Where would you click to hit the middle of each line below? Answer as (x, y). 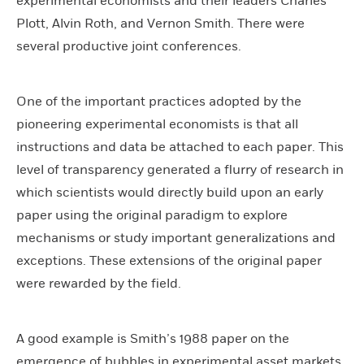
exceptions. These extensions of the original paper (169, 260)
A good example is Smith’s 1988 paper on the (153, 338)
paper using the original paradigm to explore (152, 215)
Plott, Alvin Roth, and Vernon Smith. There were (160, 23)
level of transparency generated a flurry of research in (180, 169)
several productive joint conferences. (129, 46)
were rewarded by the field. (99, 283)
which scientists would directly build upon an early (170, 192)
